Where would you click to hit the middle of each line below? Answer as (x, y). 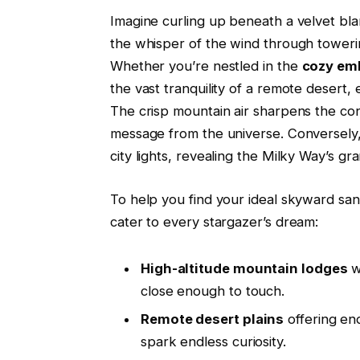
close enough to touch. (213, 290)
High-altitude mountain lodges (244, 268)
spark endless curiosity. (213, 341)
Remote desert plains (212, 319)
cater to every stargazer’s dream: (214, 221)
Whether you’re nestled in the (206, 66)
